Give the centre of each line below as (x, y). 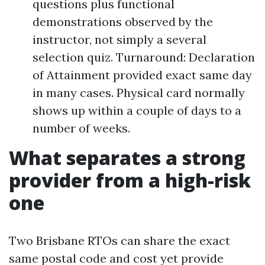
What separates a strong (127, 157)
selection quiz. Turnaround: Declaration (144, 57)
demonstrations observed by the (123, 21)
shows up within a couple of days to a (137, 110)
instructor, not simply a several (119, 39)
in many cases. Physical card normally (139, 92)
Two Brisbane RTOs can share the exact (119, 240)
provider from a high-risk (130, 180)
